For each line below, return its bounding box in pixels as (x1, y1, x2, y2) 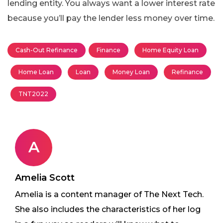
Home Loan (18, 68, 54, 76)
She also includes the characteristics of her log (15, 204, 201, 214)
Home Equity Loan (142, 46, 199, 54)
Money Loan (112, 68, 150, 76)
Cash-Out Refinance (15, 46, 78, 54)
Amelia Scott (15, 172, 75, 183)
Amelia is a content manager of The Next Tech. (15, 189, 204, 199)
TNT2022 (18, 90, 48, 98)
